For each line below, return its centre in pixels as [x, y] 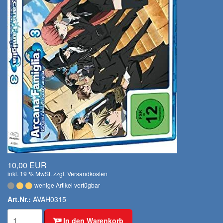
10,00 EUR [27, 165]
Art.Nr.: [19, 199]
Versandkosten [87, 173]
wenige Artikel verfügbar [67, 185]
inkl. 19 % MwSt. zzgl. [37, 173]
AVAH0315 [49, 199]
